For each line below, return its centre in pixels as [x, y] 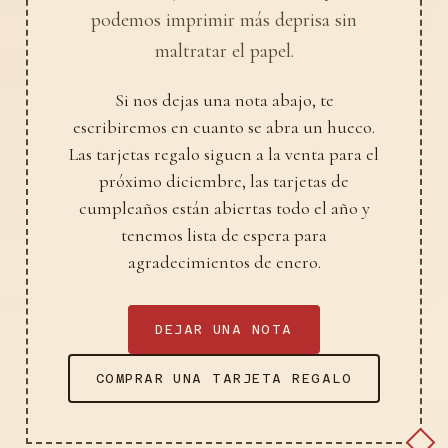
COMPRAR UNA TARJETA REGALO [224, 378]
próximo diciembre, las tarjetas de [224, 180]
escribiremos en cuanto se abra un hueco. [224, 126]
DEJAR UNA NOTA [224, 329]
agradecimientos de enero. [224, 261]
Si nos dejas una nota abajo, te [224, 99]
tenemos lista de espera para [224, 234]
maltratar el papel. [224, 50]
